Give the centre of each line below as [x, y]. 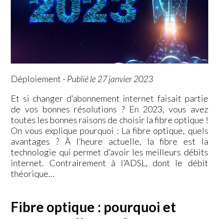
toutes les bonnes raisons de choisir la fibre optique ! [109, 120]
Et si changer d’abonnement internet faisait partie [109, 98]
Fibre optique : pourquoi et [94, 207]
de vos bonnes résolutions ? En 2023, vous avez [109, 109]
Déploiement [36, 78]
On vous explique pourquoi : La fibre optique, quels [109, 130]
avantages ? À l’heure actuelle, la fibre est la [109, 141]
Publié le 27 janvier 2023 [110, 78]
